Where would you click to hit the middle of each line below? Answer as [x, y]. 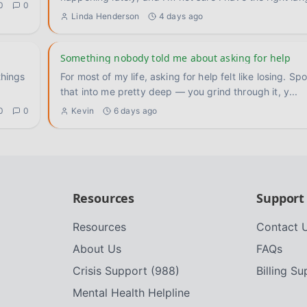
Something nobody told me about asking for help [176, 58]
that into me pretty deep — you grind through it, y [175, 91]
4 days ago [181, 16]
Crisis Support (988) [126, 271]
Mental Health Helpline [131, 293]
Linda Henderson [106, 16]
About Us [97, 249]
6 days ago [135, 111]
